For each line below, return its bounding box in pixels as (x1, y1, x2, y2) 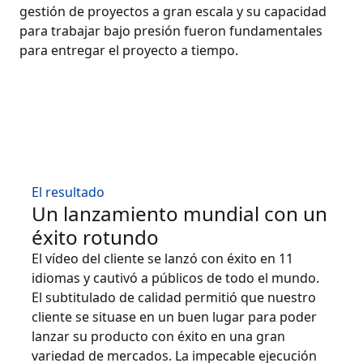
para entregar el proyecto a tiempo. (19, 41, 238, 59)
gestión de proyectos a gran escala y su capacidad (19, 2, 327, 20)
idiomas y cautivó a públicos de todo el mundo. (32, 269, 319, 287)
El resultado (32, 183, 105, 201)
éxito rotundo (32, 224, 159, 250)
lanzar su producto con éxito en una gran (32, 327, 285, 345)
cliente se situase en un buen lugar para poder (32, 308, 317, 326)
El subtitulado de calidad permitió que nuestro (32, 288, 316, 306)
